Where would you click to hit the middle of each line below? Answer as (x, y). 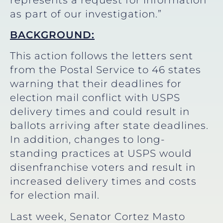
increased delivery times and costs (103, 181)
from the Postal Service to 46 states (106, 70)
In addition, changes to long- (88, 140)
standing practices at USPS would (101, 154)
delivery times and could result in (100, 112)
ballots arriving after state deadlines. (109, 126)
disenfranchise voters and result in (103, 167)
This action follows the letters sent (102, 56)
